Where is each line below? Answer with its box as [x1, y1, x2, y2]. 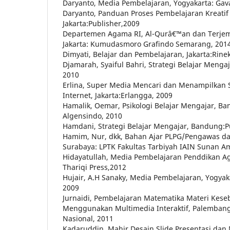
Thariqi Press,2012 [63, 162, 126, 172]
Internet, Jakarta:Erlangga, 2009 [63, 90, 172, 101]
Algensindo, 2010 [63, 111, 122, 121]
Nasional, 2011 [63, 214, 113, 224]
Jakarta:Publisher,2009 [63, 18, 140, 29]
